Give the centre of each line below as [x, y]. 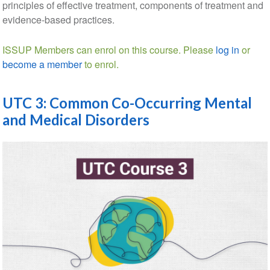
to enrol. [100, 64]
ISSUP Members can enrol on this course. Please [109, 49]
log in [227, 49]
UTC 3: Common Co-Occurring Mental [127, 102]
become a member [42, 64]
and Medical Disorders [76, 119]
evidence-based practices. [59, 19]
